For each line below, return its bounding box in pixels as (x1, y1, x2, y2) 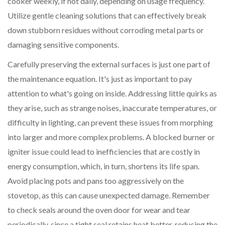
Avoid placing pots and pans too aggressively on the (8, 176, 184, 186)
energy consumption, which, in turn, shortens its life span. (8, 161, 199, 171)
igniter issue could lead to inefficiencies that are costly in (8, 147, 200, 157)
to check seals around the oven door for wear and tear (8, 205, 190, 215)
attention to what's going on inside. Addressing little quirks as (8, 88, 217, 98)
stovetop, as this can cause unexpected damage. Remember (8, 190, 210, 200)
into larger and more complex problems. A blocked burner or (8, 132, 215, 142)
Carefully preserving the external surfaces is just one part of (8, 59, 210, 69)
